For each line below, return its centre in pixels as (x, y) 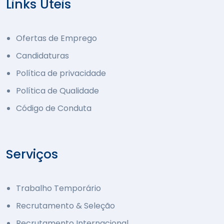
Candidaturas (42, 56)
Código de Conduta (54, 108)
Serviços (32, 154)
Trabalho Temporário (58, 188)
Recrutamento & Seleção (65, 206)
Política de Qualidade (57, 91)
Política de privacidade (61, 73)
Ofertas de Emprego (56, 38)
